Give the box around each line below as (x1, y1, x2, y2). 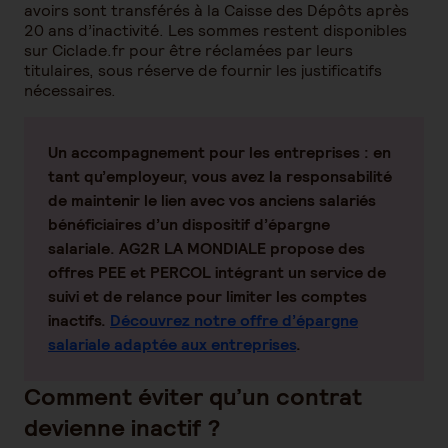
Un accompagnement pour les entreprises (48, 142, 360, 163)
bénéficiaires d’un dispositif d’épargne (48, 214, 330, 235)
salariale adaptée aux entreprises (48, 334, 296, 355)
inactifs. (48, 310, 110, 331)
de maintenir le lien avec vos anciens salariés (48, 190, 376, 211)
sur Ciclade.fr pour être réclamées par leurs (24, 40, 353, 61)
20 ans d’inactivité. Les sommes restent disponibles (24, 20, 407, 41)
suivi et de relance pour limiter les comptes (48, 286, 367, 307)
